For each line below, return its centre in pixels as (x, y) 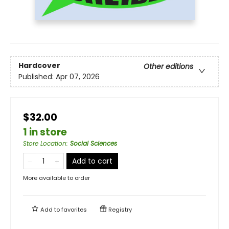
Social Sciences (94, 143)
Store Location (45, 143)
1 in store (45, 132)
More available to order (56, 178)
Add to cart (92, 161)
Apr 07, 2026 (78, 76)
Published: (37, 76)
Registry (119, 209)
